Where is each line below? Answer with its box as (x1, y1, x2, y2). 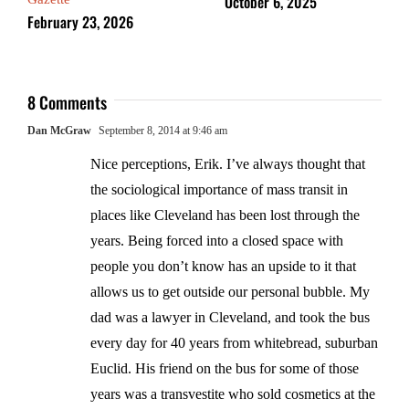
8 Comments (27, 89, 107, 114)
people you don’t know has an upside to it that (90, 257, 356, 274)
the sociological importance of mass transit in (90, 181, 348, 197)
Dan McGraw (27, 123, 91, 137)
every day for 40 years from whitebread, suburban (90, 334, 378, 351)
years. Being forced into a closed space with (90, 232, 343, 248)
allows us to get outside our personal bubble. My (90, 283, 370, 299)
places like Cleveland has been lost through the (90, 206, 360, 223)
